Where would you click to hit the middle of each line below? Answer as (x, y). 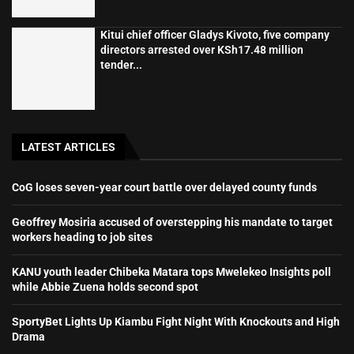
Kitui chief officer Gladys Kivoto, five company (215, 34)
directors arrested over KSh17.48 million (201, 49)
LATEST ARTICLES (68, 147)
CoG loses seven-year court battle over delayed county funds (164, 188)
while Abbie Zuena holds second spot (105, 287)
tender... (121, 64)
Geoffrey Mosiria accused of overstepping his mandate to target (172, 222)
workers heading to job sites (82, 237)
